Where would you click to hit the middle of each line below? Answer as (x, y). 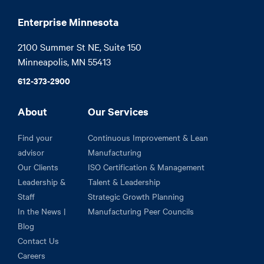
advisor (31, 152)
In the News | (42, 211)
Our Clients (38, 166)
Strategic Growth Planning (136, 196)
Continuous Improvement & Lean (148, 137)
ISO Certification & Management (146, 166)
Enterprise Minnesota (68, 22)
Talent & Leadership (124, 181)
